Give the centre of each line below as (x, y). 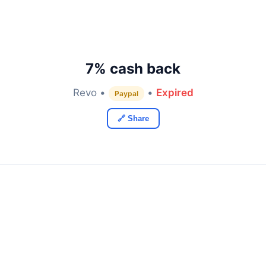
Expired (175, 93)
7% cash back (133, 69)
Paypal (126, 94)
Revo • (91, 93)
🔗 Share (133, 118)
